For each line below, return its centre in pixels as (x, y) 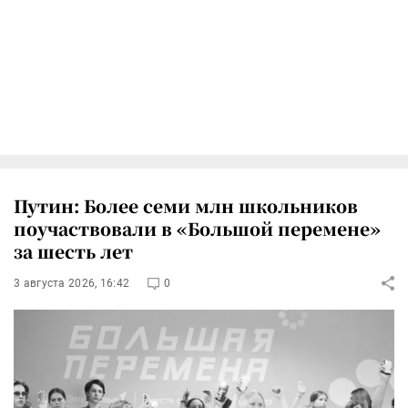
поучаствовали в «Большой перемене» (197, 228)
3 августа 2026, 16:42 (72, 283)
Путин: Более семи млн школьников (186, 205)
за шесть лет (73, 250)
